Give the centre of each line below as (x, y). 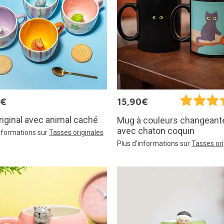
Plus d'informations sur (154, 143)
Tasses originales (76, 133)
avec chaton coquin (156, 130)
